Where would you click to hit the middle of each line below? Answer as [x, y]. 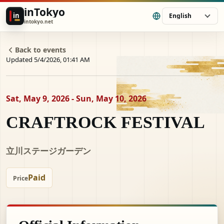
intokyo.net [38, 21]
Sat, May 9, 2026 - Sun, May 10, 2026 [76, 98]
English [180, 15]
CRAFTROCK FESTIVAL [105, 122]
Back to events [40, 50]
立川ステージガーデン [48, 151]
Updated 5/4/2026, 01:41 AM [48, 59]
